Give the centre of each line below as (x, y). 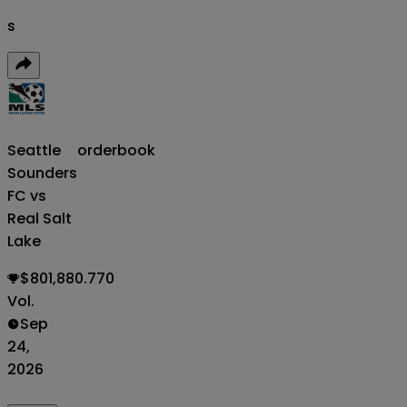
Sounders (42, 173)
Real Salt (40, 218)
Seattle (34, 150)
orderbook (116, 150)
